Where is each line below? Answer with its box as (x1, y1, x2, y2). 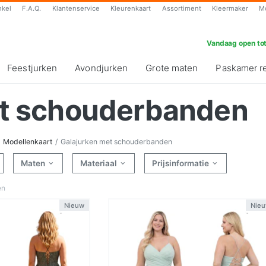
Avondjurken (75, 62, 128, 74)
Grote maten (145, 62, 198, 74)
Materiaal (80, 159, 119, 169)
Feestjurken (7, 62, 58, 74)
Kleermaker (212, 4, 249, 12)
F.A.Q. (22, 4, 42, 12)
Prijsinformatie (152, 159, 211, 169)
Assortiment (161, 4, 201, 12)
